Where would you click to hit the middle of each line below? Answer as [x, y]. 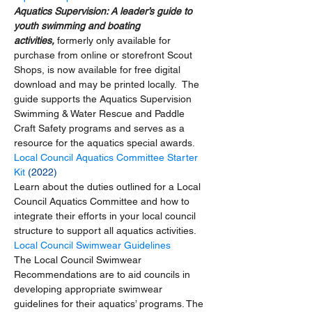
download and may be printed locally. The [108, 84]
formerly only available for [115, 40]
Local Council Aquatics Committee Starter [107, 157]
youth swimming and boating [78, 25]
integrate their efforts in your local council [106, 216]
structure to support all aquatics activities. [108, 230]
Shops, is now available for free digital [99, 69]
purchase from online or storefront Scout [104, 55]
